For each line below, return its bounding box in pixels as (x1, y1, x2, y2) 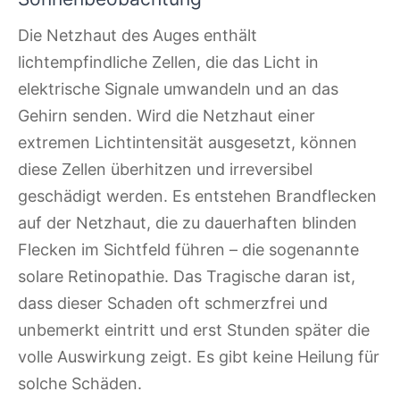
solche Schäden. (18, 373, 142, 393)
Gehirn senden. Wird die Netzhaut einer (18, 105, 315, 125)
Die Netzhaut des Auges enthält (18, 25, 257, 45)
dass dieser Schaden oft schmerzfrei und (18, 293, 328, 312)
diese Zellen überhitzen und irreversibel (18, 159, 312, 179)
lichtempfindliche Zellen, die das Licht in (18, 52, 319, 71)
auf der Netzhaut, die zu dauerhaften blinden (18, 212, 357, 232)
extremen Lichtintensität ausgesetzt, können (18, 132, 357, 152)
